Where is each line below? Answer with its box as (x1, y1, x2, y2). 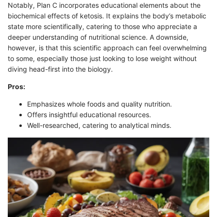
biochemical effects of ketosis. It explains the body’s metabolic (8, 11, 206, 20)
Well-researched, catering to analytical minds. (27, 121, 171, 129)
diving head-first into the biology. (8, 64, 113, 73)
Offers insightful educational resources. (27, 110, 151, 119)
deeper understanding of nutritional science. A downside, (8, 32, 188, 41)
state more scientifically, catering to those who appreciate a (8, 22, 197, 31)
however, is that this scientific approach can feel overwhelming (8, 43, 207, 52)
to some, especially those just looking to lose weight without (8, 54, 197, 62)
